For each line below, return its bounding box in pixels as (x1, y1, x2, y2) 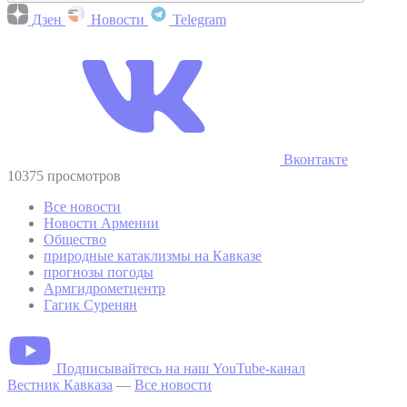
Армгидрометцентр (44, 280, 165, 296)
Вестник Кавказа (7, 376, 113, 392)
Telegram (169, 11, 226, 27)
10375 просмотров (7, 167, 121, 184)
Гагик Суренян (44, 296, 137, 313)
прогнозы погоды (44, 263, 154, 280)
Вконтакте (280, 151, 348, 167)
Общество (44, 231, 106, 247)
